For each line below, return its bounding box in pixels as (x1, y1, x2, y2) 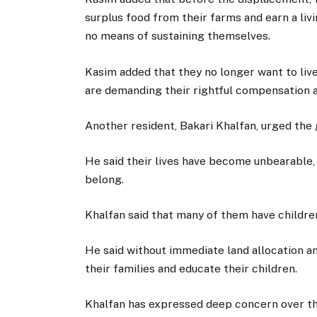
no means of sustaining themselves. (84, 29, 270, 43)
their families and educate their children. (84, 262, 297, 276)
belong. (84, 172, 124, 186)
